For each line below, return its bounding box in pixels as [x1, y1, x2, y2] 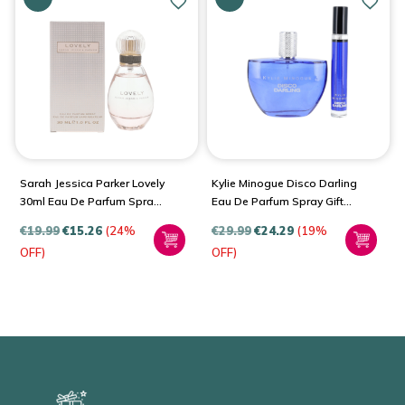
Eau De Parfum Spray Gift [212, 193, 344, 208]
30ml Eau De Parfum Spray [20, 193, 159, 208]
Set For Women [212, 212, 292, 226]
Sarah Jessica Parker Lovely [20, 175, 165, 190]
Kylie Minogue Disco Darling [212, 175, 357, 190]
